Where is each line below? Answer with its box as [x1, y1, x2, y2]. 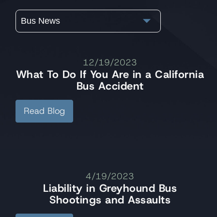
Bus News [21, 16, 60, 26]
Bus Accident [76, 79, 144, 93]
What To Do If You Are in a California [15, 67, 204, 82]
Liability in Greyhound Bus [43, 181, 177, 196]
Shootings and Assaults [49, 193, 170, 207]
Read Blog [24, 105, 65, 117]
